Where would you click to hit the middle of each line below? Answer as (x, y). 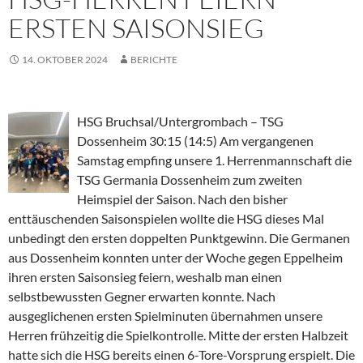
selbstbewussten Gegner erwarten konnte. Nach (142, 297)
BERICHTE (154, 60)
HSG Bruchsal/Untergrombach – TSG (180, 122)
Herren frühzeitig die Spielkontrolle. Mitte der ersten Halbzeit (178, 335)
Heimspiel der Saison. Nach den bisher (182, 199)
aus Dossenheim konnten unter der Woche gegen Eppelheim (175, 258)
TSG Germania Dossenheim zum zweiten (190, 180)
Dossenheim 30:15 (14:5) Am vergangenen (195, 141)
